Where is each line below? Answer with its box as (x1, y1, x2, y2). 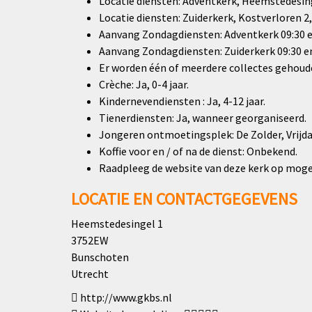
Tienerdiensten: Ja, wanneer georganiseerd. (99, 110, 306, 125)
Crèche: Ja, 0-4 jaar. (99, 77, 189, 91)
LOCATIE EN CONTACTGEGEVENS (71, 187, 297, 210)
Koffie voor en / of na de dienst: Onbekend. (99, 143, 297, 158)
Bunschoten (71, 249, 129, 264)
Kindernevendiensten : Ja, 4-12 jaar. (99, 93, 265, 108)
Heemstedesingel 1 (71, 216, 163, 231)
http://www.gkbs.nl (80, 290, 172, 304)
